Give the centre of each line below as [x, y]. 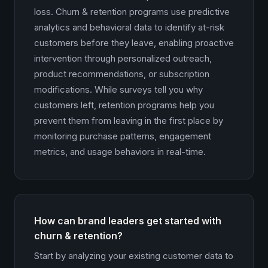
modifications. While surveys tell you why [118, 89]
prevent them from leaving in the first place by [129, 121]
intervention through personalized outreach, [123, 58]
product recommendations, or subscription [122, 74]
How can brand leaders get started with [128, 221]
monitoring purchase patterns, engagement [123, 136]
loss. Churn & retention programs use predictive [132, 12]
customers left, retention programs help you [124, 105]
